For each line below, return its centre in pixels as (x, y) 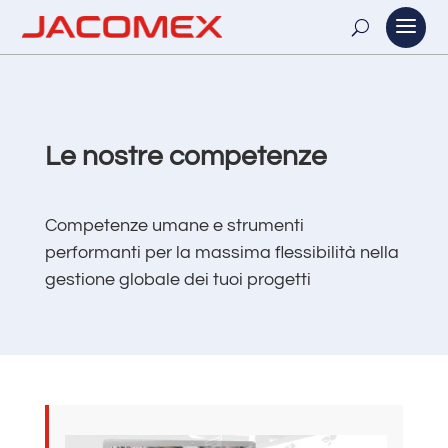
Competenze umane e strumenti (174, 225)
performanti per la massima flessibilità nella (221, 252)
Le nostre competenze (185, 156)
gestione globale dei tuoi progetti (177, 279)
